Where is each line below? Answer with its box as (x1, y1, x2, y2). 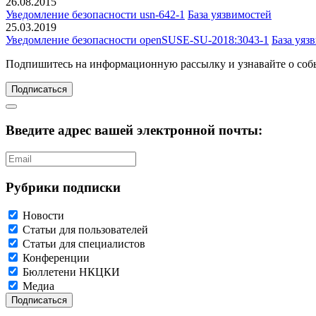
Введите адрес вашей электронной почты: (6, 123, 262, 138)
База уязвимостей (188, 8, 272, 21)
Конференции (23, 252, 90, 265)
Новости (23, 209, 64, 222)
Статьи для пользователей (23, 224, 148, 236)
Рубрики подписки (6, 179, 121, 195)
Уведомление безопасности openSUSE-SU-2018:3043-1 (6, 34, 269, 47)
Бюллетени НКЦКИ (23, 266, 120, 279)
